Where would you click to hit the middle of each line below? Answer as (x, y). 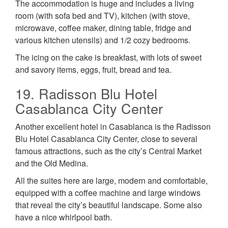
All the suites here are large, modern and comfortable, (111, 181)
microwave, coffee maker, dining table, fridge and (103, 28)
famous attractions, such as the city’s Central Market (108, 151)
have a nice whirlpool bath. (64, 217)
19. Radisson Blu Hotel (86, 94)
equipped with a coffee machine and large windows (108, 193)
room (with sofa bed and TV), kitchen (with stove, (103, 16)
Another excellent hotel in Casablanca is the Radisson (113, 127)
